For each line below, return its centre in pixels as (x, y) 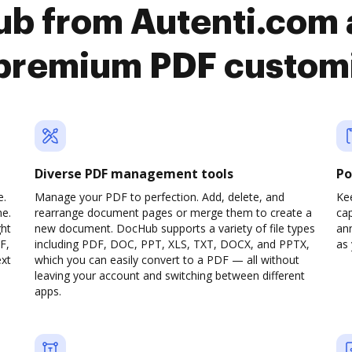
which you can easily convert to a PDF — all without (167, 260)
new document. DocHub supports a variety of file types (175, 228)
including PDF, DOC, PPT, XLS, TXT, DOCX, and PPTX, (172, 244)
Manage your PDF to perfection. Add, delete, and (159, 197)
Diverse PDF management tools (134, 174)
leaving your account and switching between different (170, 275)
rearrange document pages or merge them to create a (173, 213)
